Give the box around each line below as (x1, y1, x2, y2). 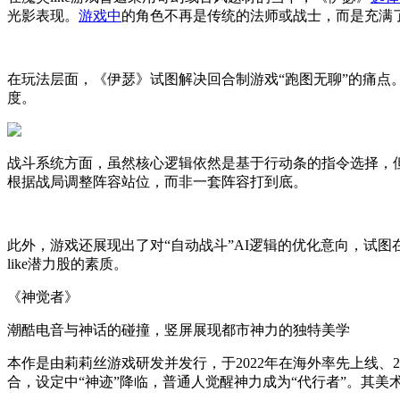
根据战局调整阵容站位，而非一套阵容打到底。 (7, 173, 307, 189)
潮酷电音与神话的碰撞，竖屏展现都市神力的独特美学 (7, 321, 350, 337)
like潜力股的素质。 (7, 255, 128, 271)
